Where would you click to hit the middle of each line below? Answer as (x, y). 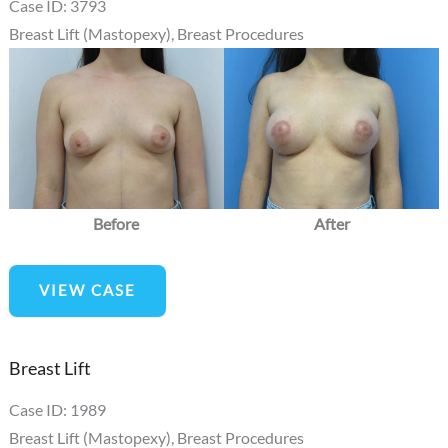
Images (32, 144)
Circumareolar (57, 268)
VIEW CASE (87, 291)
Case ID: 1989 (57, 409)
